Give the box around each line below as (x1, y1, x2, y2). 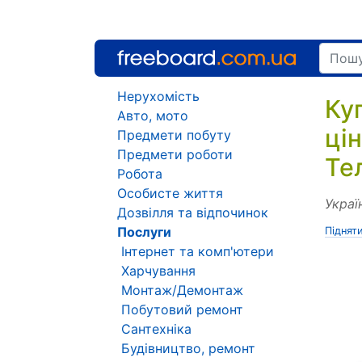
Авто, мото (117, 107, 188, 124)
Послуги (117, 224, 171, 240)
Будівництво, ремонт (121, 340, 255, 356)
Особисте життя (117, 185, 223, 201)
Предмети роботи (117, 146, 233, 162)
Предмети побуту (117, 127, 231, 143)
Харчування (121, 263, 196, 279)
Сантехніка (121, 321, 192, 337)
